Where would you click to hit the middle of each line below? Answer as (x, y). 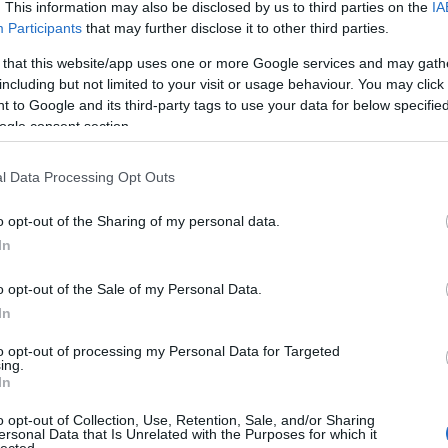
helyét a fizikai (96, 206)
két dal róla (217, 260)
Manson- (211, 224)
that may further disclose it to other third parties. (235, 27)
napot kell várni (231, 188)
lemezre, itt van (232, 242)
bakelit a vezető (101, 188)
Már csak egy (227, 170)
